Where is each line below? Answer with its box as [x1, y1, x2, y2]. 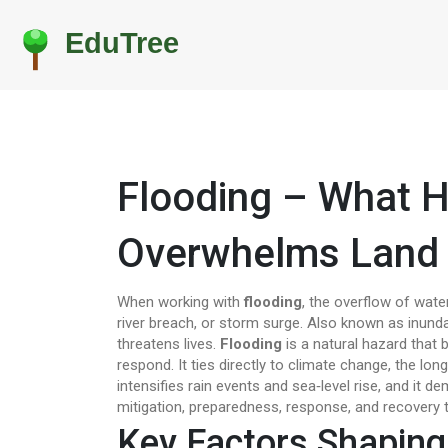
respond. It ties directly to [117, 356, 288, 374]
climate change [288, 356, 388, 374]
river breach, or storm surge [117, 314, 300, 332]
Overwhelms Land [117, 230, 439, 277]
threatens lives [117, 335, 213, 353]
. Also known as [300, 314, 408, 332]
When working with [117, 293, 244, 311]
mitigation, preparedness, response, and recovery [117, 398, 440, 416]
